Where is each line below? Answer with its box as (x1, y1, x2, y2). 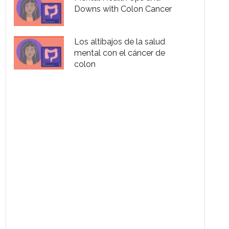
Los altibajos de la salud (74, 36, 166, 47)
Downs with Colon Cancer (74, 4, 172, 14)
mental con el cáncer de (74, 48, 166, 58)
